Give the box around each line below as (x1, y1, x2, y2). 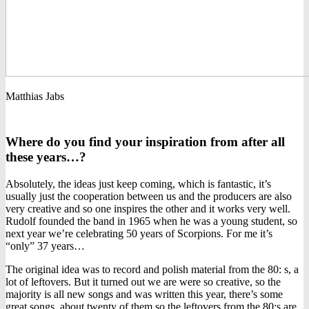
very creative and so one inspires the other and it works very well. (6, 202, 290, 215)
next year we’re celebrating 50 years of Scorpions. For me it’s (6, 227, 272, 239)
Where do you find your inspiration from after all (6, 134, 285, 149)
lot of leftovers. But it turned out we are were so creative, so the (6, 275, 281, 288)
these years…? (6, 149, 86, 164)
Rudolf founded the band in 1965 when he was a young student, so (6, 215, 297, 227)
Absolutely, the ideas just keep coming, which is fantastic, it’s (6, 177, 271, 190)
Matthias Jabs (6, 90, 64, 102)
